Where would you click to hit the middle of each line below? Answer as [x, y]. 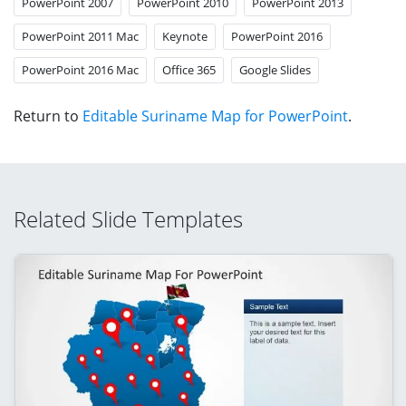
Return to [48, 116]
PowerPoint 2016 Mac [80, 69]
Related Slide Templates [128, 218]
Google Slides [275, 69]
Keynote [185, 36]
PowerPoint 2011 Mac [80, 36]
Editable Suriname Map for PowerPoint [215, 116]
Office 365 [189, 69]
